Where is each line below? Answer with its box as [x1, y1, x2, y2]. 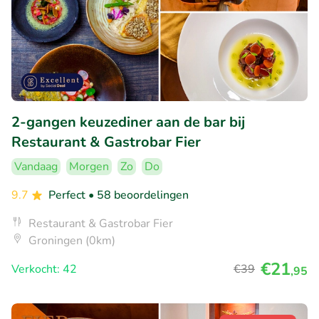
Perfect [48, 187, 88, 203]
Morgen [69, 158, 109, 174]
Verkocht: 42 [11, 261, 77, 277]
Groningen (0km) [28, 232, 115, 249]
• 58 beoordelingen [88, 187, 189, 203]
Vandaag [14, 158, 58, 174]
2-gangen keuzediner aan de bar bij [11, 112, 245, 132]
